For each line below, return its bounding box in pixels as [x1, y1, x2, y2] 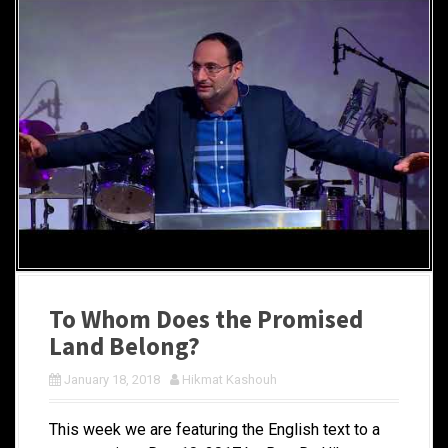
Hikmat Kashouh [182, 372, 277, 388]
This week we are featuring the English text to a [49, 420, 380, 440]
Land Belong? [49, 330, 200, 363]
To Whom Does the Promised [49, 303, 363, 336]
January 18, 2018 [64, 372, 160, 388]
